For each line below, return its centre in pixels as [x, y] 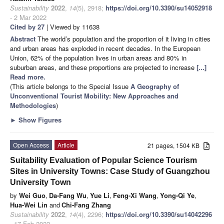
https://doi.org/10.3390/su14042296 [159, 214]
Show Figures [39, 119]
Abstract [24, 38]
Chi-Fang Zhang [86, 204]
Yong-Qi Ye [177, 195]
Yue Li [100, 195]
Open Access [31, 144]
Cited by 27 [27, 26]
